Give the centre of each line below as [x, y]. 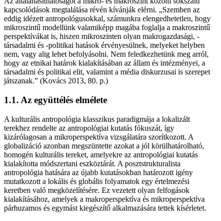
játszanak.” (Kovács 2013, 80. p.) [56, 81]
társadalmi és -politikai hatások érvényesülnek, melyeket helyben [104, 45]
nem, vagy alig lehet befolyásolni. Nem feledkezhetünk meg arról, [106, 54]
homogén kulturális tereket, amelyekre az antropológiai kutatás [101, 154]
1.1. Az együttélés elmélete [55, 100]
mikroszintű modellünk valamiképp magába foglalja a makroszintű [107, 28]
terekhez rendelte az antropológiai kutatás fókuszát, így [89, 128]
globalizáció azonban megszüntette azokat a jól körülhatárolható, [104, 146]
